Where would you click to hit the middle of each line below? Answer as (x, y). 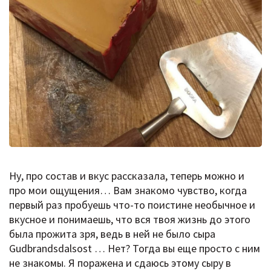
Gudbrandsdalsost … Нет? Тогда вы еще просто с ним (135, 248)
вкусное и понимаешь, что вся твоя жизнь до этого (130, 219)
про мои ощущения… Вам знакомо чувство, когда (128, 190)
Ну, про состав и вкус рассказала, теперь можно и (127, 175)
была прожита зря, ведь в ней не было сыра (112, 233)
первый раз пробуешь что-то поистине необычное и (132, 204)
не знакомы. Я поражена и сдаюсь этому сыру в (120, 263)
